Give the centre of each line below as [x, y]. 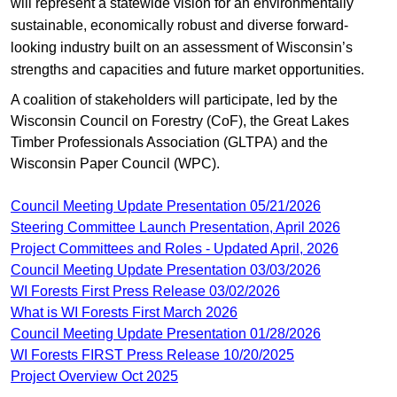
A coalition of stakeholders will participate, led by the [174, 99]
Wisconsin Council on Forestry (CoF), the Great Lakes [180, 121]
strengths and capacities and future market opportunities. [187, 69]
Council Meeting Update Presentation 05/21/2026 [166, 206]
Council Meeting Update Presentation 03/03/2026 [166, 269]
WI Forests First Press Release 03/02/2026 [145, 291]
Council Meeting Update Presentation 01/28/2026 [166, 333]
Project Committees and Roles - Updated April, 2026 [175, 248]
